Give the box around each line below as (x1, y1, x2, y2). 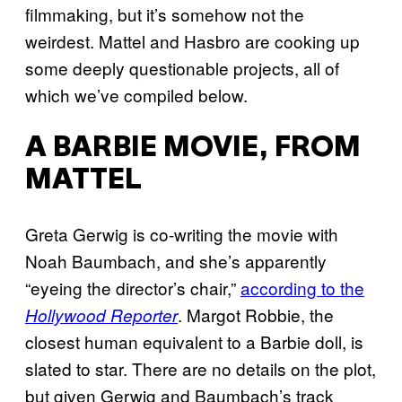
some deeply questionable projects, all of (25, 56, 339, 80)
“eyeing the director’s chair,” (25, 275, 240, 301)
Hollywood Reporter (25, 303, 178, 328)
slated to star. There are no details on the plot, (25, 356, 376, 381)
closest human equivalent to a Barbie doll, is (25, 329, 363, 354)
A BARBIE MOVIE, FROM (25, 135, 361, 162)
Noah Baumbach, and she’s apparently (25, 249, 327, 274)
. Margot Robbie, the (178, 302, 334, 328)
